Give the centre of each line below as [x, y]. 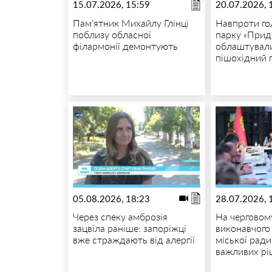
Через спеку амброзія [120, 216]
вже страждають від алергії [134, 239]
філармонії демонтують [125, 46]
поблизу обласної [112, 34]
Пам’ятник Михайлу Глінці [131, 22]
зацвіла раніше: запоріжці [129, 228]
